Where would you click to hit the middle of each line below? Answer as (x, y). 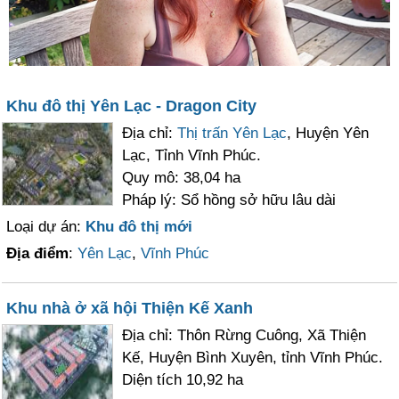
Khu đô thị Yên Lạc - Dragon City (132, 106)
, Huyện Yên (328, 133)
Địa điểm (38, 253)
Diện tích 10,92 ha (183, 380)
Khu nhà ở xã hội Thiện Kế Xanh (130, 308)
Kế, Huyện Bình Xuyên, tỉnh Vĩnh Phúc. (253, 358)
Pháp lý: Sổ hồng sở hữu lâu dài (229, 200)
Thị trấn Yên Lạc (232, 133)
